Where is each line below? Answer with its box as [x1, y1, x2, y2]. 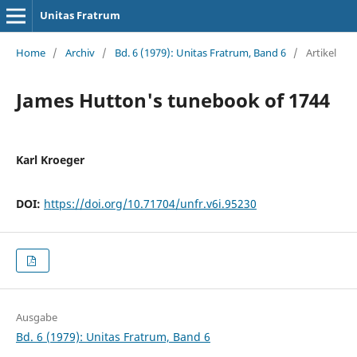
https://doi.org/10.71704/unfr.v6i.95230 [43, 195, 257, 211]
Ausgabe [15, 310, 57, 325]
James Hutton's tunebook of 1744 [15, 86, 330, 113]
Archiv [65, 45, 95, 60]
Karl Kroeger [15, 151, 84, 167]
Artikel [305, 45, 336, 60]
